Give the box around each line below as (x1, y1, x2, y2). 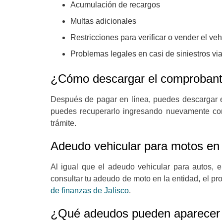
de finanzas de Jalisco (51, 186, 129, 195)
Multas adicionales (70, 17, 136, 25)
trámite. (51, 119, 76, 127)
